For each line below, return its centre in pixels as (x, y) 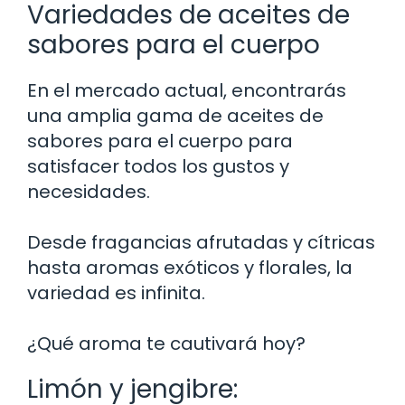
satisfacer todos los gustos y (158, 166)
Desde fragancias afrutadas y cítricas (201, 242)
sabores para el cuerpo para (160, 141)
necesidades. (89, 191)
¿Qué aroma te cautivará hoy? (166, 343)
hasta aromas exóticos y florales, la (190, 267)
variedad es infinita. (116, 292)
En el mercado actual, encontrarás (187, 90)
